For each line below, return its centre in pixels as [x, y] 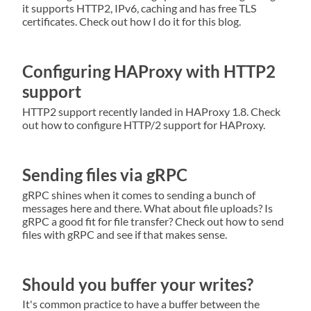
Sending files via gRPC [105, 174]
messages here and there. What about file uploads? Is [148, 208]
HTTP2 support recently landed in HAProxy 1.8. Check [151, 111]
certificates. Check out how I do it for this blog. [132, 21]
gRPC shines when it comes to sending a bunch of [139, 194]
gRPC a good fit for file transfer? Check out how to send [153, 221]
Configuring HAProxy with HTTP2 [149, 71]
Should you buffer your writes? [138, 284]
